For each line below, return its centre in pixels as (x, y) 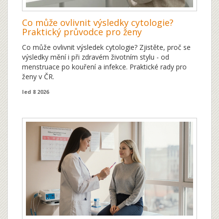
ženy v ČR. (38, 76)
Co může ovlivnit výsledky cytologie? (98, 22)
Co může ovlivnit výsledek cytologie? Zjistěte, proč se (106, 47)
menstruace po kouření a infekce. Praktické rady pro (104, 66)
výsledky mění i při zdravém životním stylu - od (96, 57)
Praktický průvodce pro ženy (82, 32)
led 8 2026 (35, 91)
